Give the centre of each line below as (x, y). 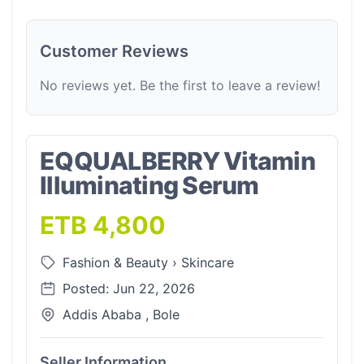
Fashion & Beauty (117, 262)
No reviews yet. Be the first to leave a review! (180, 85)
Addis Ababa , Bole (121, 314)
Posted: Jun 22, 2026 (129, 288)
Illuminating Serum (149, 185)
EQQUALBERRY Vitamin (178, 161)
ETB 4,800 (103, 225)
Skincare (208, 262)
